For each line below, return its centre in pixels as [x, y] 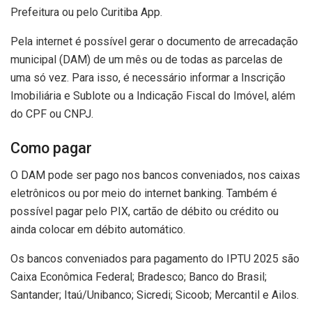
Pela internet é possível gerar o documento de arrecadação [154, 41]
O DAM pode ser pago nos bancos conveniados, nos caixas [155, 175]
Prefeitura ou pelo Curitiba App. [86, 12]
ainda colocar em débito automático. [98, 230]
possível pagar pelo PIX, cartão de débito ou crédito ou [145, 212]
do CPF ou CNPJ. [52, 114]
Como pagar [51, 148]
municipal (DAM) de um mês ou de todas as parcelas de [147, 59]
